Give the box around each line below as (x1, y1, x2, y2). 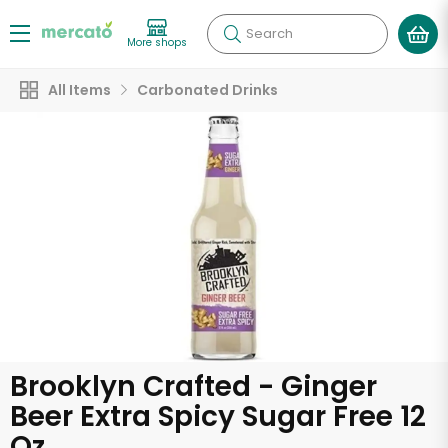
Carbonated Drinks (137, 80, 278, 100)
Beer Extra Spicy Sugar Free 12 (10, 397, 426, 436)
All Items (48, 80, 111, 100)
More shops (127, 34, 187, 50)
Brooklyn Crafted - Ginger (10, 367, 377, 406)
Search (246, 24, 293, 43)
